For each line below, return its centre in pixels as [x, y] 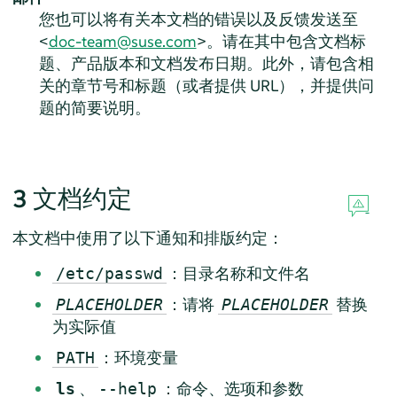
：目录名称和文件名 [238, 273]
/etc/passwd [109, 273]
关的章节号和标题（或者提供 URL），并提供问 [206, 85]
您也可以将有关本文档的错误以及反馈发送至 [198, 19]
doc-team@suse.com [122, 41]
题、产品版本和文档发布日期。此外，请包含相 [206, 63]
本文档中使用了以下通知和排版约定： [148, 237]
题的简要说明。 [94, 107]
